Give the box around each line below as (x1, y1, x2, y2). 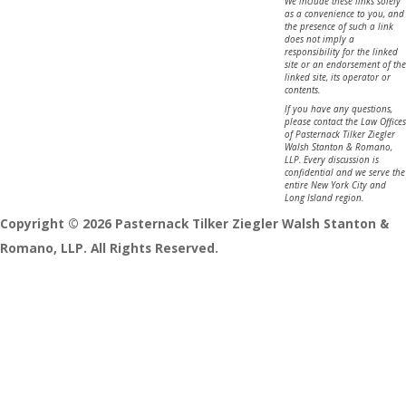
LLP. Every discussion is (284, 153, 379, 167)
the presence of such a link (284, 19, 393, 33)
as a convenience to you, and (284, 6, 404, 20)
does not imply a (284, 32, 354, 45)
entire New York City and (284, 179, 386, 192)
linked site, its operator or (284, 70, 391, 83)
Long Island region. (284, 191, 363, 205)
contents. (284, 82, 320, 96)
